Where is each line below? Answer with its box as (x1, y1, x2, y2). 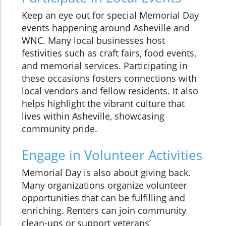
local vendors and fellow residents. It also (22, 85, 198, 97)
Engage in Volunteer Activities (22, 146, 202, 164)
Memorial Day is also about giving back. (22, 166, 191, 179)
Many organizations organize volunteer (22, 179, 187, 192)
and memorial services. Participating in (22, 60, 188, 72)
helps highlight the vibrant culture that (22, 97, 185, 110)
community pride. (22, 123, 97, 135)
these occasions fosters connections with (22, 72, 197, 85)
